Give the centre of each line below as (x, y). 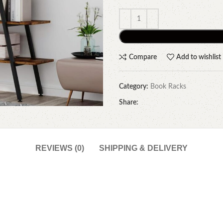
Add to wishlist (199, 57)
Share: (129, 103)
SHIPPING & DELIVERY (143, 148)
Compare (143, 57)
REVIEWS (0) (60, 148)
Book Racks (168, 87)
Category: (134, 87)
